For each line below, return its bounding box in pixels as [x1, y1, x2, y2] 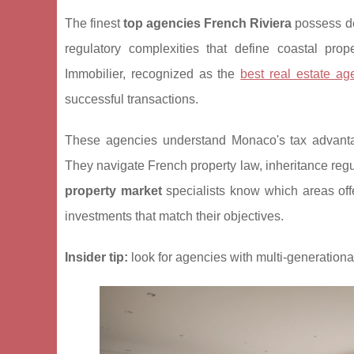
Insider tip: [65, 250, 128, 264]
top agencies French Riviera [123, 17, 292, 30]
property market [65, 184, 162, 198]
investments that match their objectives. [65, 209, 284, 223]
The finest [65, 17, 124, 30]
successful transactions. [65, 92, 198, 106]
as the [198, 67, 241, 81]
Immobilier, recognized [65, 67, 199, 81]
